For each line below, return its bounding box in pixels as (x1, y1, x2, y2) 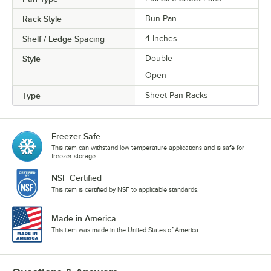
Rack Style (22, 13, 62, 24)
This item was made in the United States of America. (51, 226, 200, 233)
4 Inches (145, 33, 177, 43)
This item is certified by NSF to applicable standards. (51, 185, 199, 193)
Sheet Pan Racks (145, 90, 208, 100)
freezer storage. (51, 152, 97, 160)
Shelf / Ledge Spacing (22, 33, 105, 44)
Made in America (51, 213, 116, 223)
